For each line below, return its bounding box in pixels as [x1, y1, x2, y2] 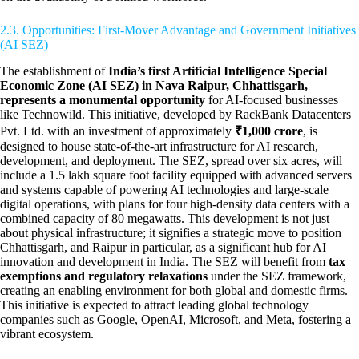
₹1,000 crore [235, 123, 303, 138]
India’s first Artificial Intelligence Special [108, 63, 327, 78]
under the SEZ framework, [208, 268, 346, 283]
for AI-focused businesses [205, 92, 338, 107]
